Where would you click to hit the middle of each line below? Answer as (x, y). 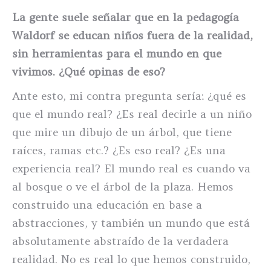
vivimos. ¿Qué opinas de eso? (89, 72)
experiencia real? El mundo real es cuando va (131, 168)
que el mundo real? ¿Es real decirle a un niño (132, 114)
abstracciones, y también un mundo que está (131, 223)
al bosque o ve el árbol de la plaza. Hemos (123, 187)
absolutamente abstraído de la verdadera (120, 241)
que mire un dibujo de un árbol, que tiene (122, 132)
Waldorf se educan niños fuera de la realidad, (132, 35)
